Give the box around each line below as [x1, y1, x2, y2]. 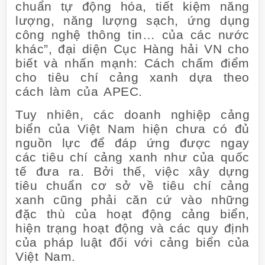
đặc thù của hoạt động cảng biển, [15, 206, 250, 221]
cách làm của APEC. [15, 85, 143, 99]
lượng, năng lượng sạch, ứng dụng [15, 14, 250, 28]
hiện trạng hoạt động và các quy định [15, 221, 250, 235]
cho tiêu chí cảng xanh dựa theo [15, 70, 250, 85]
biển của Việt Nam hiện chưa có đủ [15, 121, 250, 135]
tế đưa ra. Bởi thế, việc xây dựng [15, 164, 250, 178]
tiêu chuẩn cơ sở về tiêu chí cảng [15, 178, 250, 192]
